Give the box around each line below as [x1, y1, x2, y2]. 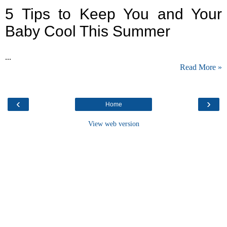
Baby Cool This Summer [5, 23, 170, 40]
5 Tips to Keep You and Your [5, 6, 222, 23]
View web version [88, 120, 139, 128]
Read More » [180, 63, 222, 72]
